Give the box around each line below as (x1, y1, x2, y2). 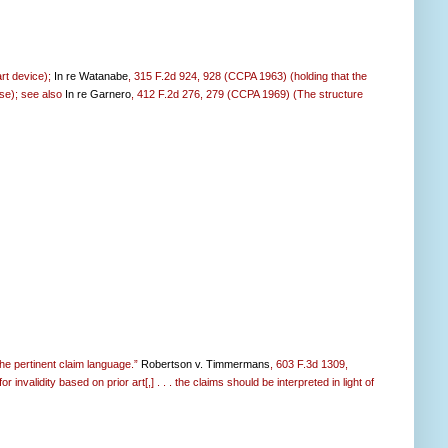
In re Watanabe (54, 69, 128, 82)
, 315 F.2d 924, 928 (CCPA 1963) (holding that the (128, 69, 367, 82)
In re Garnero (65, 87, 131, 100)
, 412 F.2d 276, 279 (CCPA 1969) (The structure (131, 87, 363, 100)
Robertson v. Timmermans (141, 357, 270, 370)
